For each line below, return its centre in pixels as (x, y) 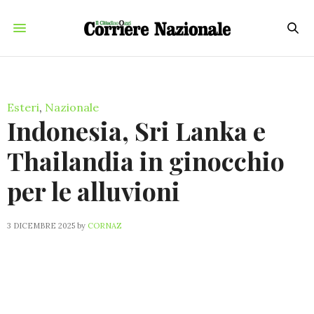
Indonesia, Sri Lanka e (136, 130)
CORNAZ (105, 226)
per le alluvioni (94, 191)
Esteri (23, 107)
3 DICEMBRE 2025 (41, 226)
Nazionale (72, 107)
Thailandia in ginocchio (146, 161)
